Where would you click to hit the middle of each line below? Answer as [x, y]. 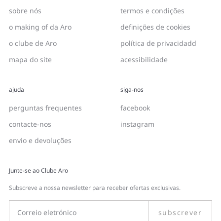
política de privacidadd [158, 43]
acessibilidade [144, 59]
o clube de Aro [33, 43]
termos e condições [152, 10]
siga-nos [132, 89]
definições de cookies [155, 27]
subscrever [180, 212]
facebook [135, 108]
